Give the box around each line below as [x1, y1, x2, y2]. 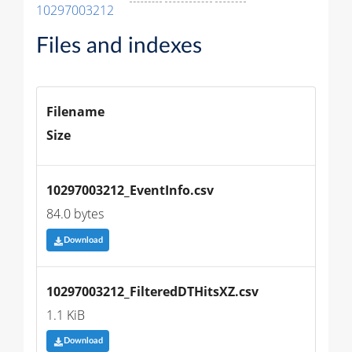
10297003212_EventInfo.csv [46, 181, 214, 200]
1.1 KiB [46, 306, 85, 324]
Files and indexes [36, 35, 202, 57]
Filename [46, 103, 104, 121]
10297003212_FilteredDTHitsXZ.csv [46, 282, 258, 300]
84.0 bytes [46, 205, 104, 223]
